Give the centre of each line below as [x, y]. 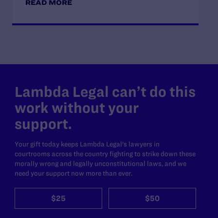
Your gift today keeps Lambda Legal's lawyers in [87, 144]
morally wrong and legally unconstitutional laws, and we [100, 164]
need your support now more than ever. [73, 173]
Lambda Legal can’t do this [105, 92]
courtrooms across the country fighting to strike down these [105, 154]
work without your [77, 108]
